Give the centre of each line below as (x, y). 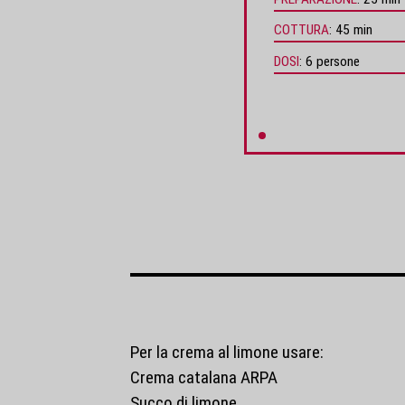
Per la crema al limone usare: (229, 353)
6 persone (333, 61)
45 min (354, 30)
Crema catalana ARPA (206, 378)
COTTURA (302, 30)
